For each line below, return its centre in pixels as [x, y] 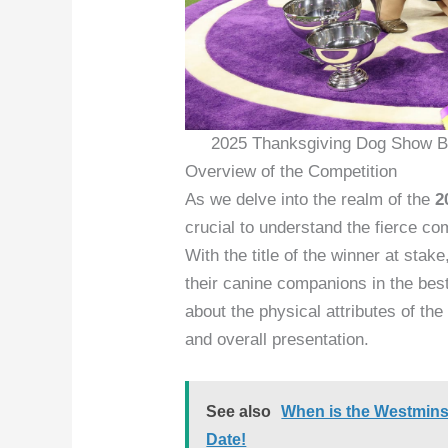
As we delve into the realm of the [310, 200]
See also [239, 412]
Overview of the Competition [291, 172]
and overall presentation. [277, 340]
